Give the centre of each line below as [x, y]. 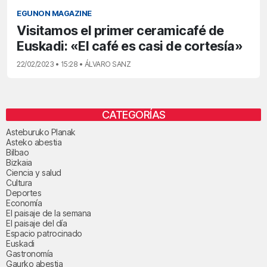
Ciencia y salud [34, 172]
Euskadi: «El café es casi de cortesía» [130, 46]
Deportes [24, 193]
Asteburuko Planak [41, 132]
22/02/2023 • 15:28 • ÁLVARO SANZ [74, 64]
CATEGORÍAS [133, 114]
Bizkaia [19, 162]
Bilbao [17, 152]
